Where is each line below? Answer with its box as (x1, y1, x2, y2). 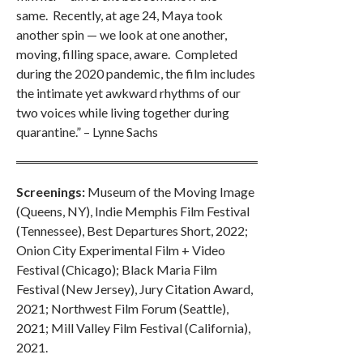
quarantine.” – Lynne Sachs (16, 123, 158, 139)
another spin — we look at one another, (16, 26, 227, 42)
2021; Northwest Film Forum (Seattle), (16, 300, 228, 316)
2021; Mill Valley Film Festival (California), (16, 319, 250, 335)
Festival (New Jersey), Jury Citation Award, (16, 280, 253, 297)
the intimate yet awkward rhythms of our (16, 84, 241, 100)
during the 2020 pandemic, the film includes (16, 65, 255, 81)
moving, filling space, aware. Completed (16, 45, 237, 62)
